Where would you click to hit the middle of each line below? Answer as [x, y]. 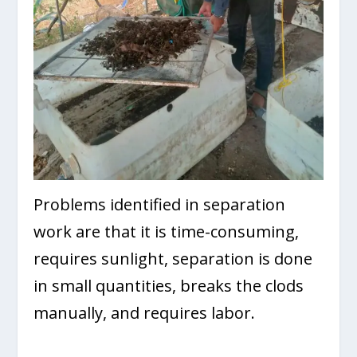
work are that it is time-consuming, [167, 231]
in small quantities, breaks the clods [169, 285]
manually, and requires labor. [145, 312]
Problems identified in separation [160, 204]
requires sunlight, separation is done [173, 258]
